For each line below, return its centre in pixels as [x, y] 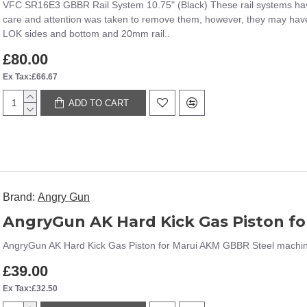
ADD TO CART [99, 103]
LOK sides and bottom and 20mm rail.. [86, 34]
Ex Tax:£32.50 [30, 288]
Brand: [19, 197]
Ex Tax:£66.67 [30, 77]
